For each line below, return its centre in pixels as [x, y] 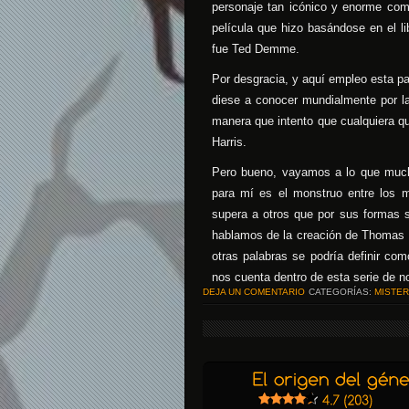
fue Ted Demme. [256, 49]
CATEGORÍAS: [340, 292]
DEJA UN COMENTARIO [254, 292]
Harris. [229, 142]
